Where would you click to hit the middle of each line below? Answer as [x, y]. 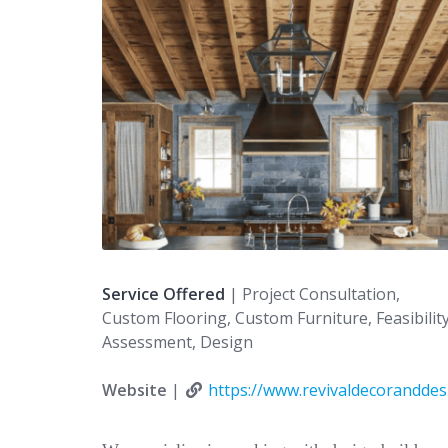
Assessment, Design [177, 342]
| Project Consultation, [312, 294]
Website [134, 390]
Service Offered [163, 294]
